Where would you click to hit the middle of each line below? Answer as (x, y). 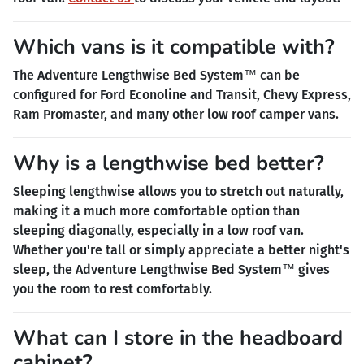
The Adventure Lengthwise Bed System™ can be (156, 75)
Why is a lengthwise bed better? (169, 162)
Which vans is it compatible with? (174, 46)
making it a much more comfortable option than (156, 210)
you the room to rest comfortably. (113, 288)
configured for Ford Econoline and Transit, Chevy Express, (182, 94)
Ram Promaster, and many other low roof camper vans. (176, 114)
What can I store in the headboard (178, 337)
